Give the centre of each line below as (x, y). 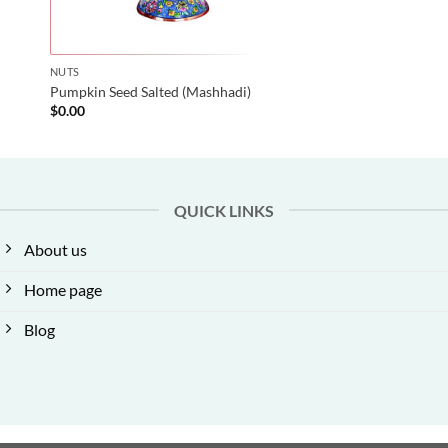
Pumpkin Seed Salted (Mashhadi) (150, 91)
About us (55, 249)
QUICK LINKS (224, 210)
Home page (63, 289)
